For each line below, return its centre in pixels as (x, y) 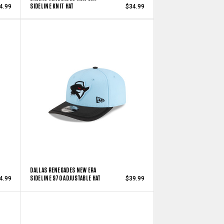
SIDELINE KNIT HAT (52, 6)
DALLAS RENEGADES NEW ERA (63, 170)
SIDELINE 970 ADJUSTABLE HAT (65, 178)
